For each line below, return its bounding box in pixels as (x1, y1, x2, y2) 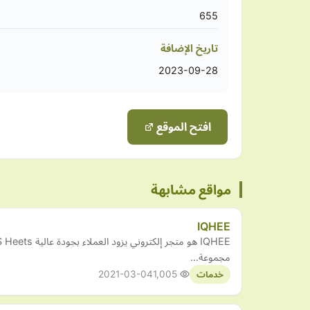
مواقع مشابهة (151, 181, 231, 199)
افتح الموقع (154, 120, 211, 134)
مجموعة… (190, 251, 230, 264)
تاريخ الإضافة (161, 42, 218, 55)
